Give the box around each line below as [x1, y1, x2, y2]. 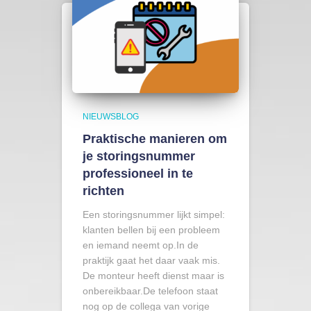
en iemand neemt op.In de [83, 239, 199, 251]
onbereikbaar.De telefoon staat [83, 285, 218, 296]
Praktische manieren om [83, 132, 227, 146]
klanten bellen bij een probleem [83, 224, 220, 235]
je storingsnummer [83, 149, 195, 163]
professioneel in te [83, 167, 193, 180]
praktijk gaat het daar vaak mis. [83, 255, 220, 266]
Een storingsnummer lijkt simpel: [83, 209, 225, 220]
